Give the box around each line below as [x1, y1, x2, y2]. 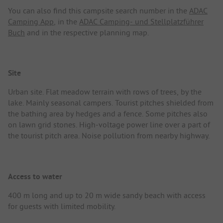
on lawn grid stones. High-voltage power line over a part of [8, 119, 210, 130]
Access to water [8, 171, 62, 182]
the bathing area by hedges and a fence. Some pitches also [8, 109, 208, 119]
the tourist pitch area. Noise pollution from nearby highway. [8, 130, 210, 141]
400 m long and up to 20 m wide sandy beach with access [8, 190, 206, 200]
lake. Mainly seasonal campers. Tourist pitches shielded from [8, 98, 214, 108]
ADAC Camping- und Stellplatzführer [79, 16, 204, 27]
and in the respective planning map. [25, 27, 149, 38]
